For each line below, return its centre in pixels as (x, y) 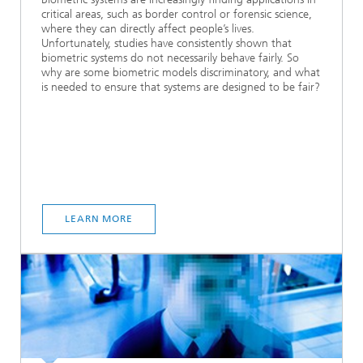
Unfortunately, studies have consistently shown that (167, 44)
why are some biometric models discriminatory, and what (181, 73)
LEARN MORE (99, 219)
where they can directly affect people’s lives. (148, 29)
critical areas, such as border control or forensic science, (177, 15)
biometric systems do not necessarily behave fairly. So (170, 58)
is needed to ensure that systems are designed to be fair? (181, 88)
